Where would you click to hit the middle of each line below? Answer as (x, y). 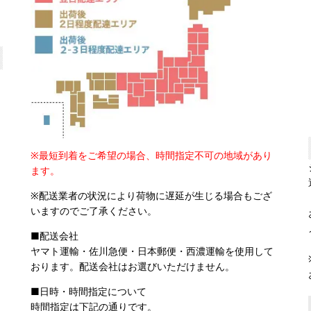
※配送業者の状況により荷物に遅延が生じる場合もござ (151, 195)
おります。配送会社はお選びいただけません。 (133, 266)
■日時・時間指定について (89, 291)
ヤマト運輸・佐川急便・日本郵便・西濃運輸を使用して (152, 251)
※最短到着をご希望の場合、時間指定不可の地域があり (151, 155)
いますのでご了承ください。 (94, 210)
